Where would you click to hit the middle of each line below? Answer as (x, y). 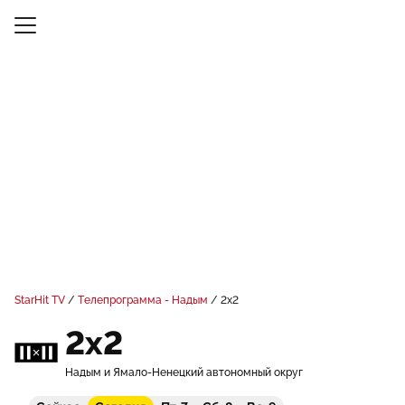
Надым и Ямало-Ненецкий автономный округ (184, 372)
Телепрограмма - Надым (143, 300)
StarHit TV (40, 300)
